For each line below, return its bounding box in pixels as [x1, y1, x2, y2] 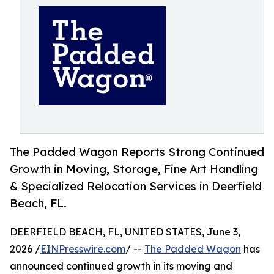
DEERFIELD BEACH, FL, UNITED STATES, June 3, [10, 226, 240, 239]
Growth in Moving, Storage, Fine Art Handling [10, 162, 258, 176]
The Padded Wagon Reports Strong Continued [10, 145, 264, 159]
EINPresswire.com [40, 243, 125, 256]
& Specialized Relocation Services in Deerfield [10, 179, 262, 193]
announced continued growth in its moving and [10, 260, 232, 273]
